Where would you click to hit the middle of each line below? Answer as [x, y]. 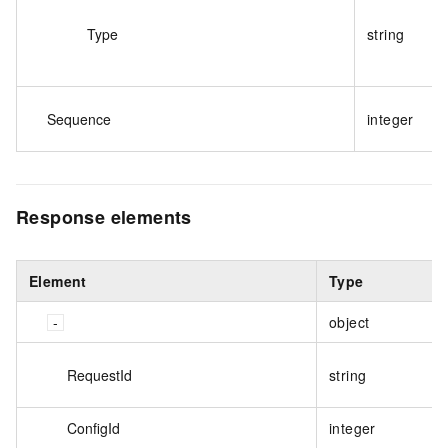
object [349, 321]
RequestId [99, 374]
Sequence [79, 119]
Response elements [104, 217]
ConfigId [93, 427]
